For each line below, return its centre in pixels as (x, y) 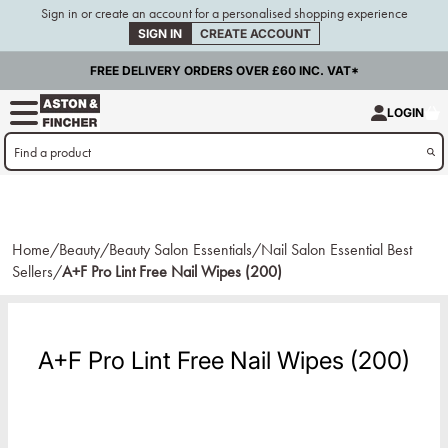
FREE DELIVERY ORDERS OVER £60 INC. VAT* (224, 71)
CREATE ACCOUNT (255, 33)
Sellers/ (37, 272)
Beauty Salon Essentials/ (185, 250)
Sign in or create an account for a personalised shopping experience (224, 13)
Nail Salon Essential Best (336, 250)
